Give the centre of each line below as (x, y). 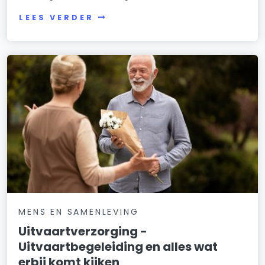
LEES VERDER (56, 18)
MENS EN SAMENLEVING (79, 212)
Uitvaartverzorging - (83, 232)
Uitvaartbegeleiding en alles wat (118, 247)
